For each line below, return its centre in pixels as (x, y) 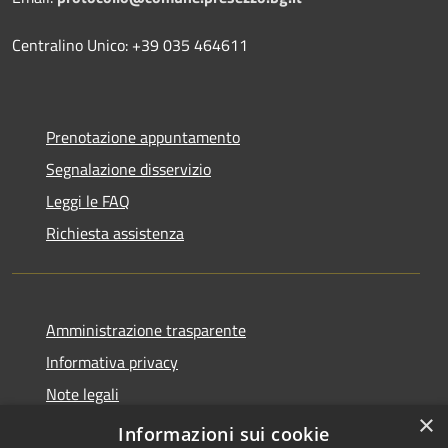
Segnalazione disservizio (128, 169)
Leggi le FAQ (88, 201)
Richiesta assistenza (115, 233)
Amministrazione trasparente (146, 330)
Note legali (82, 394)
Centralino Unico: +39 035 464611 (130, 45)
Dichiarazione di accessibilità (143, 426)
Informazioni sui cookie (224, 434)
